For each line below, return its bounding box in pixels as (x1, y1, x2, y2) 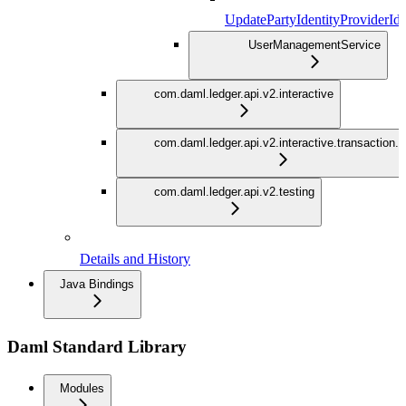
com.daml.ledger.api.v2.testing (154, 185, 314, 199)
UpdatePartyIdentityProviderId (225, 12, 401, 28)
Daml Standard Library (7, 336, 187, 356)
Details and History (80, 251, 190, 267)
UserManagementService (248, 38, 381, 53)
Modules (60, 381, 104, 395)
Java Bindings (60, 277, 134, 292)
